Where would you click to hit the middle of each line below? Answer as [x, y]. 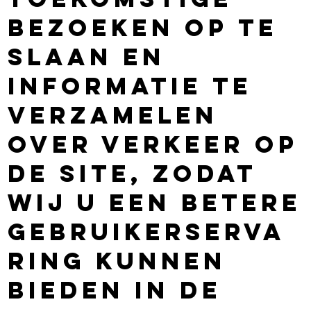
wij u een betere [155, 202]
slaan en [87, 56]
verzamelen [113, 115]
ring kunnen [117, 260]
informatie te [130, 85]
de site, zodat [133, 173]
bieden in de [115, 289]
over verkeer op [153, 144]
